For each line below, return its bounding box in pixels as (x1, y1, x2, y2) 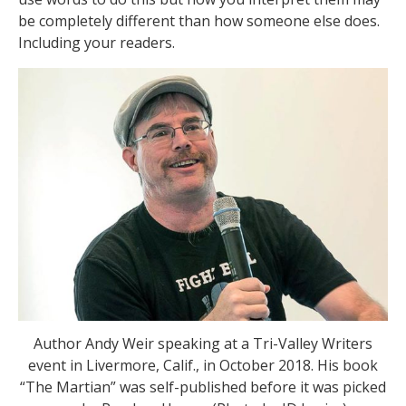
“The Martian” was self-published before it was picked (20, 376, 386, 397)
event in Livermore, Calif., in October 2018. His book (28, 354, 378, 375)
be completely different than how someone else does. (18, 11, 380, 32)
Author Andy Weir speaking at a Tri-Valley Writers (34, 333, 372, 353)
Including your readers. (18, 33, 175, 53)
